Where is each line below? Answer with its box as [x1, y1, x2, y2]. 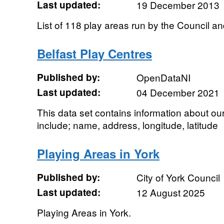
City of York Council [136, 170, 220, 184]
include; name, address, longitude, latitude [36, 118, 218, 131]
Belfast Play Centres [36, 45, 152, 62]
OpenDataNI [136, 70, 190, 84]
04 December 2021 [136, 85, 219, 99]
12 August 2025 [136, 185, 205, 199]
